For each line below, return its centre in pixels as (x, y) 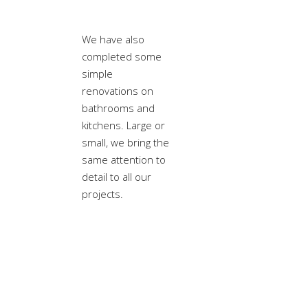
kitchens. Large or (123, 125)
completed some (122, 56)
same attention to (124, 159)
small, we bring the (125, 142)
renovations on (118, 91)
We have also (113, 39)
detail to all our (117, 177)
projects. (102, 194)
